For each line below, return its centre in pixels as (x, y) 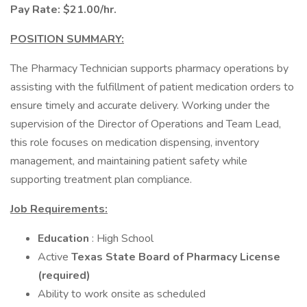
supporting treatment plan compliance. (101, 180)
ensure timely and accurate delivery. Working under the (140, 106)
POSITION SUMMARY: (67, 39)
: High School (123, 238)
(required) (64, 275)
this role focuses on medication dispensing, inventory (135, 143)
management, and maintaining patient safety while (129, 161)
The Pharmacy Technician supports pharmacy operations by (149, 69)
